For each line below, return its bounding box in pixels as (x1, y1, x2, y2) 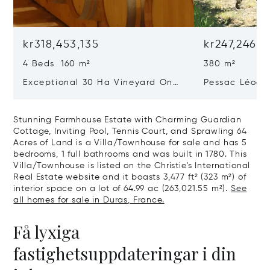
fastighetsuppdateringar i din (13, 242, 237, 265)
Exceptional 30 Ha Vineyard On (23, 78, 115, 87)
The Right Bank (23, 90, 96, 99)
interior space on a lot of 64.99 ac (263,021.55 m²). (13, 184, 231, 193)
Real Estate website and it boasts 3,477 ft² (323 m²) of (13, 172, 246, 181)
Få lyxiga (13, 220, 80, 243)
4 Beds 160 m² (23, 59, 91, 68)
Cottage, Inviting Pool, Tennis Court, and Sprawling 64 (13, 127, 247, 136)
